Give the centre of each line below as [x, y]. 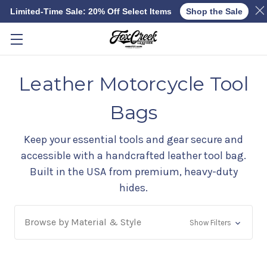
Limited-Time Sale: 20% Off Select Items [91, 11]
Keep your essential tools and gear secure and [133, 139]
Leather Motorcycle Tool [133, 84]
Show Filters [211, 223]
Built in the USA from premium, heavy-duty [133, 172]
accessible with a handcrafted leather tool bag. [133, 156]
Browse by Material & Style [83, 222]
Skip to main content [133, 13]
